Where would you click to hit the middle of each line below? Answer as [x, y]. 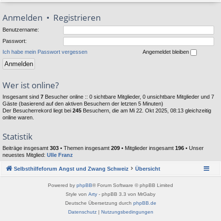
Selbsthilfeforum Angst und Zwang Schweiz [71, 168]
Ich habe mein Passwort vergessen [45, 52]
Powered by [62, 185]
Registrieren [77, 18]
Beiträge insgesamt [26, 148]
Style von [77, 194]
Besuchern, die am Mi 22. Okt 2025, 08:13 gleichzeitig [146, 110]
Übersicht [148, 168]
